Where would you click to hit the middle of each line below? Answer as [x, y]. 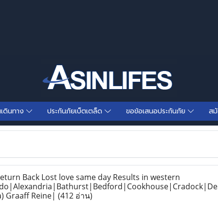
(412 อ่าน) [75, 196]
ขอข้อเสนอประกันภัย [157, 111]
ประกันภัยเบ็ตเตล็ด [76, 111]
